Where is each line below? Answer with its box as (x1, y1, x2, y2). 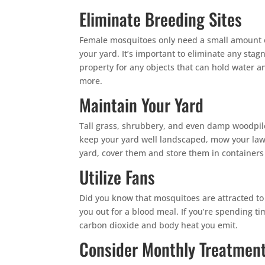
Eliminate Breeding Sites (79, 6, 243, 31)
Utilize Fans (79, 164, 156, 189)
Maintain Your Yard (79, 92, 204, 117)
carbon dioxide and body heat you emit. (79, 219, 238, 231)
